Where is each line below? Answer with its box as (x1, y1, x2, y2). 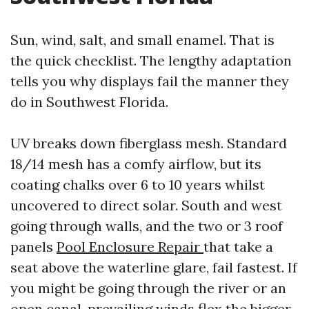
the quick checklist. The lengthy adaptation (10, 52, 292, 69)
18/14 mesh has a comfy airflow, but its (10, 155, 261, 172)
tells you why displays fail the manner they (10, 72, 289, 90)
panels (10, 238, 57, 255)
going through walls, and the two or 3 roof (10, 217, 283, 235)
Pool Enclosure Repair (57, 238, 203, 255)
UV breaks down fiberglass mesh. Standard (10, 134, 287, 152)
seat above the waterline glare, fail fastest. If (10, 259, 297, 276)
